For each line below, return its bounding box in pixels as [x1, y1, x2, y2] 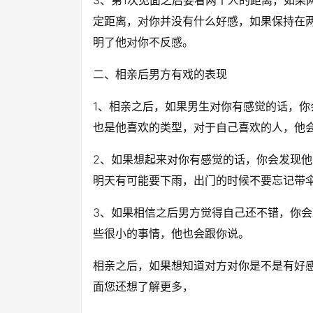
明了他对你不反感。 [93, 35, 194, 49]
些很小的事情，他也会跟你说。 [93, 226, 249, 240]
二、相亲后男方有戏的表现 [93, 67, 227, 81]
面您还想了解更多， [93, 279, 194, 293]
